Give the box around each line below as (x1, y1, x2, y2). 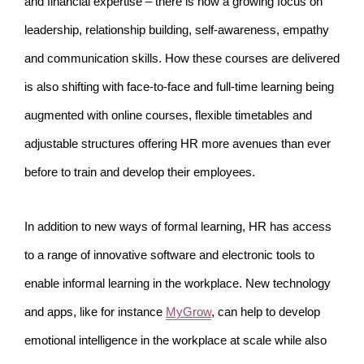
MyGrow (166, 305, 211, 319)
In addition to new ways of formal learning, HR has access (24, 220, 331, 234)
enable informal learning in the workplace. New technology (24, 277, 331, 291)
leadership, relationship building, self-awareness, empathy (24, 24, 329, 37)
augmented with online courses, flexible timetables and (24, 109, 312, 123)
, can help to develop (211, 305, 320, 319)
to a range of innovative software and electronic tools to (24, 249, 314, 262)
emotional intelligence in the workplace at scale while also (24, 334, 327, 348)
